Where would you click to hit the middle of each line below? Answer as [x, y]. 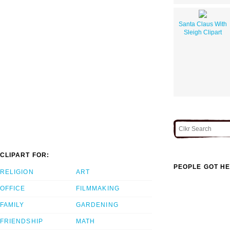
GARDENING [97, 205]
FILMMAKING [98, 189]
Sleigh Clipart [203, 32]
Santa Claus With [203, 24]
